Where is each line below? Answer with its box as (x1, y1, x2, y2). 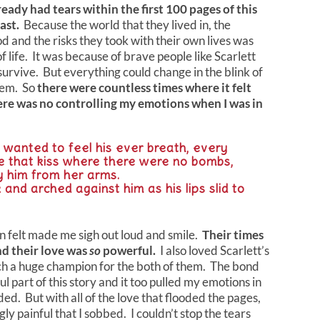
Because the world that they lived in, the (21, 16, 231, 32)
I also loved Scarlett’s (158, 242, 269, 258)
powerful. (101, 242, 158, 258)
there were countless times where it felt (37, 79, 251, 95)
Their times (202, 226, 264, 242)
